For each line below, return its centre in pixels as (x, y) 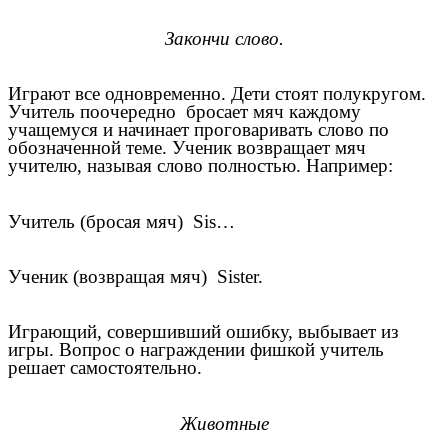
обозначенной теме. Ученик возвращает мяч (187, 148)
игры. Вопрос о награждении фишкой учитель (196, 350)
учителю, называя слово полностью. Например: (200, 166)
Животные (224, 423)
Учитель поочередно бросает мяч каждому (184, 112)
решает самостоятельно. (105, 368)
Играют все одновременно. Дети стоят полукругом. (217, 94)
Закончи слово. (224, 39)
